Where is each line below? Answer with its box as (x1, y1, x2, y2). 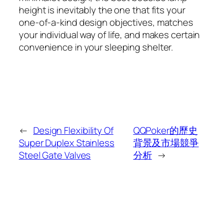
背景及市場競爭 (133, 136, 199, 149)
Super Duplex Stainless (19, 136, 114, 149)
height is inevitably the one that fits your (19, 3, 185, 16)
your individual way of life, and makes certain (19, 28, 200, 41)
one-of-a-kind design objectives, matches (19, 15, 193, 29)
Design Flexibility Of (33, 123, 113, 137)
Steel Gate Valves (19, 148, 91, 162)
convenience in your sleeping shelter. (19, 40, 173, 54)
